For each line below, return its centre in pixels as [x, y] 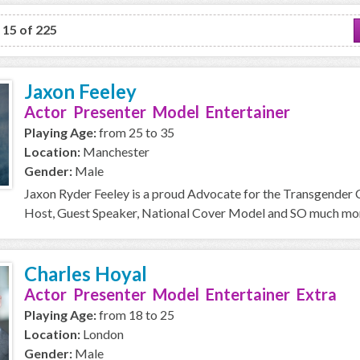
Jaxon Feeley [80, 91]
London [102, 334]
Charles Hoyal [86, 274]
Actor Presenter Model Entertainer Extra [180, 294]
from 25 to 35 [135, 132]
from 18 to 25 [135, 315]
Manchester [115, 151]
